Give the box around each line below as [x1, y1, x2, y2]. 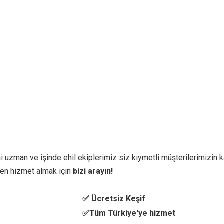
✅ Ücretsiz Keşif [82, 194, 145, 203]
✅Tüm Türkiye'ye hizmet [82, 208, 175, 218]
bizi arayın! [73, 166, 113, 176]
